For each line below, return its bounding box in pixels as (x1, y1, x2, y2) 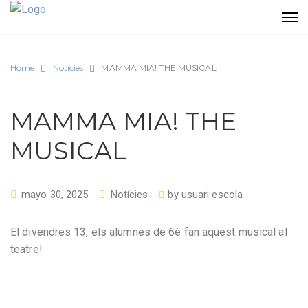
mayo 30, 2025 (21, 188, 89, 201)
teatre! (10, 242, 43, 256)
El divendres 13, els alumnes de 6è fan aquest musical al (10, 225, 287, 239)
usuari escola (181, 188, 243, 201)
